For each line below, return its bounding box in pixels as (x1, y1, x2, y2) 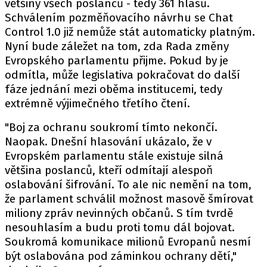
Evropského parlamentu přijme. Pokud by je (5, 54, 228, 67)
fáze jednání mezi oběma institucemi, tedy (5, 82, 222, 96)
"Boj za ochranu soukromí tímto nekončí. (5, 120, 218, 134)
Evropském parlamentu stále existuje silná (5, 149, 223, 163)
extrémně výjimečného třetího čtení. (5, 97, 193, 110)
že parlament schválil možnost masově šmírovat (5, 192, 253, 206)
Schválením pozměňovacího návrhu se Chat (5, 11, 233, 24)
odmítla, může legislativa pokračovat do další (5, 68, 240, 82)
